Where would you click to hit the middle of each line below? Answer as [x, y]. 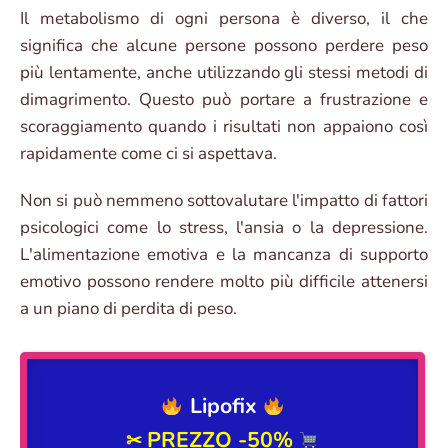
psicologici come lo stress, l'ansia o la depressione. [224, 228]
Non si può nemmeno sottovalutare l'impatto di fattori [224, 201]
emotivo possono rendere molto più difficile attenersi [224, 282]
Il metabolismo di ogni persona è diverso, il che [224, 19]
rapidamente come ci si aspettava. [148, 154]
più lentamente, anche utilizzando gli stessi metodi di [224, 73]
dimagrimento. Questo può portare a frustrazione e [224, 100]
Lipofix [226, 406]
